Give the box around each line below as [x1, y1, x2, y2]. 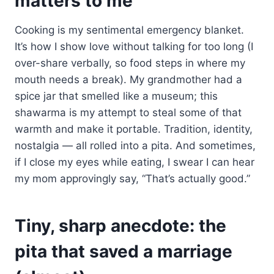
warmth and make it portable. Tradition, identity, [15, 122, 253, 135]
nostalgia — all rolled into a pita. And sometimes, [15, 139, 256, 152]
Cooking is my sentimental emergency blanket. [15, 23, 244, 36]
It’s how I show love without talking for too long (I [15, 40, 253, 53]
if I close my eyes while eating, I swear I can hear [15, 155, 254, 168]
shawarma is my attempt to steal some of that [15, 106, 242, 119]
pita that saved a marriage [15, 240, 232, 262]
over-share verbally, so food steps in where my [15, 56, 245, 69]
